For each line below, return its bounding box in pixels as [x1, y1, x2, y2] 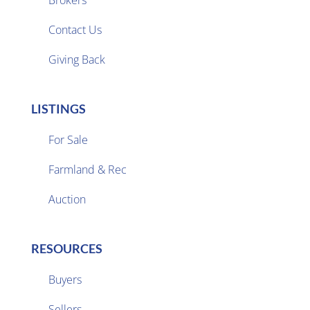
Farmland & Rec [48, 161, 127, 177]
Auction [48, 191, 86, 207]
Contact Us [48, 21, 102, 37]
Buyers [48, 271, 82, 287]
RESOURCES [30, 240, 102, 256]
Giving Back [48, 51, 105, 67]
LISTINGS [30, 100, 86, 116]
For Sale [48, 131, 88, 147]
